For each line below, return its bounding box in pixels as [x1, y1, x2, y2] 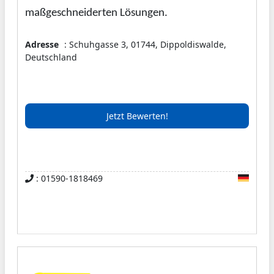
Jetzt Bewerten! [106, 109, 168, 122]
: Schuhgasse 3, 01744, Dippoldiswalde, [62, 38, 226, 50]
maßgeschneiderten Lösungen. [25, 7, 168, 19]
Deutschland [25, 51, 77, 63]
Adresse [25, 38, 59, 50]
